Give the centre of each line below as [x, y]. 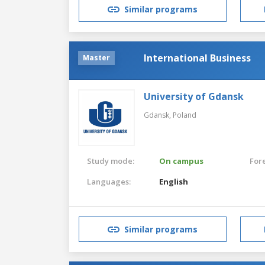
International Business [197, 58]
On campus [182, 161]
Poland [185, 115]
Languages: [109, 181]
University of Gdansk [194, 96]
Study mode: [111, 161]
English [174, 181]
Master [96, 57]
